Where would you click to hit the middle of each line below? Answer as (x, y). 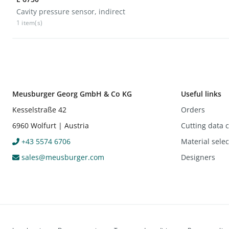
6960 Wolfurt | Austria (51, 125)
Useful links (201, 94)
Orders (193, 109)
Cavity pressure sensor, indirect (71, 11)
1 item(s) (30, 22)
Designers (198, 157)
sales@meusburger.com (62, 157)
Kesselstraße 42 (39, 109)
